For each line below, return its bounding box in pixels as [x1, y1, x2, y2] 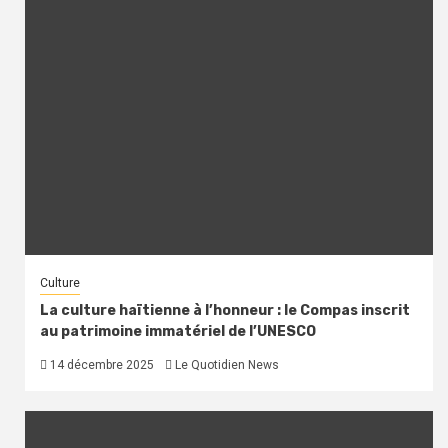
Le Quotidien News [175, 357, 279, 372]
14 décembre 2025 [47, 357, 154, 372]
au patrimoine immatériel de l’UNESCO [40, 322, 316, 340]
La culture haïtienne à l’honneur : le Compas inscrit [40, 301, 410, 319]
